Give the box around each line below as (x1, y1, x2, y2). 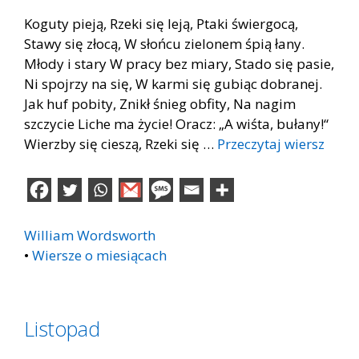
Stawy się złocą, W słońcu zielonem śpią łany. (24, 34, 305, 53)
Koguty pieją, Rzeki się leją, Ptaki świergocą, (24, 14, 298, 33)
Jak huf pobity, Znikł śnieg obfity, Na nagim (24, 95, 296, 113)
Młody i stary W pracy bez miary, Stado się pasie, (24, 54, 334, 73)
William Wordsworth (24, 225, 155, 244)
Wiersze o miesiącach (32, 245, 167, 264)
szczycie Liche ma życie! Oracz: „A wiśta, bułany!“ (24, 115, 329, 133)
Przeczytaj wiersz (217, 135, 325, 153)
